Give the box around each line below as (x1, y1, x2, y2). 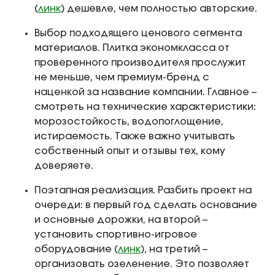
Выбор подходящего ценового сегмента (34, 28, 242, 39)
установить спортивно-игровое (34, 230, 197, 240)
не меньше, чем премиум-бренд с (34, 72, 209, 83)
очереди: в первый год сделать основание (34, 200, 257, 211)
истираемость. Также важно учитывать (34, 131, 235, 142)
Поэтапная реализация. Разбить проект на (34, 185, 252, 196)
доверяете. (34, 161, 93, 171)
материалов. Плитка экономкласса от (34, 43, 230, 53)
